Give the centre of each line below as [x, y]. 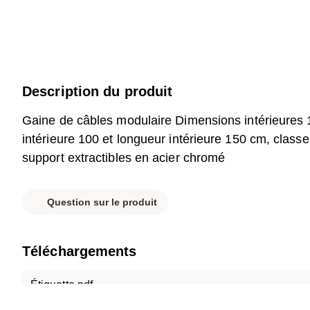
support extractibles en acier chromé [124, 158]
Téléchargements [80, 251]
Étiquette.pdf [62, 285]
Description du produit [98, 91]
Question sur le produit [102, 202]
